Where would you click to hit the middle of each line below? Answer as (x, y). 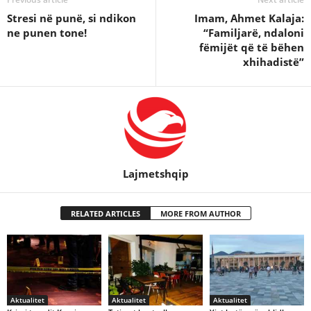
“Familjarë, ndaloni (254, 33)
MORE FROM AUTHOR (200, 213)
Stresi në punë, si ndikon (72, 18)
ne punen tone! (47, 33)
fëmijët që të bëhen (252, 47)
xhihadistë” (274, 62)
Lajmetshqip (155, 174)
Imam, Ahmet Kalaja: (249, 18)
